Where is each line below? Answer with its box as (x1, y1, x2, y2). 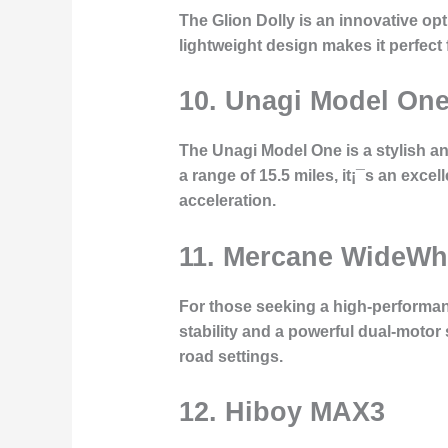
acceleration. (178, 192, 276, 210)
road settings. (178, 347, 283, 365)
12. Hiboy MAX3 (178, 396, 385, 428)
